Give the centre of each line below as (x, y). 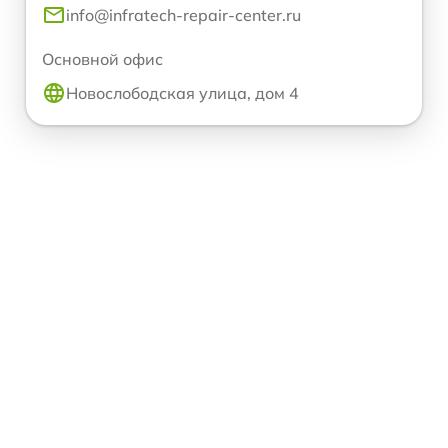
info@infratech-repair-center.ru (183, 14)
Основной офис (102, 58)
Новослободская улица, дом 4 (182, 92)
